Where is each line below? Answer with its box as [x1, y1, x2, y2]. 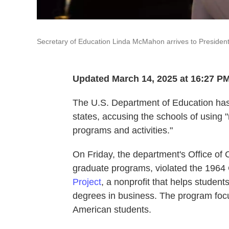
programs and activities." [73, 125, 173, 135]
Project [73, 177, 101, 187]
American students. [73, 204, 151, 215]
